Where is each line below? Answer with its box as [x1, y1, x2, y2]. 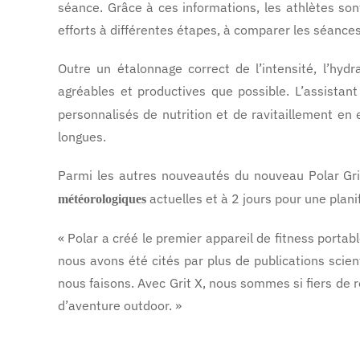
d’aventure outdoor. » [58, 297, 182, 313]
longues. [58, 129, 106, 145]
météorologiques [58, 192, 146, 206]
